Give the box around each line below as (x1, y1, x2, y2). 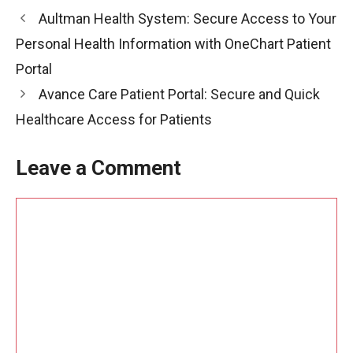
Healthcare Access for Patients (16, 110, 212, 128)
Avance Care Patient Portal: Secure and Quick (38, 85, 320, 102)
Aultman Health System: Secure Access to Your (38, 9, 336, 27)
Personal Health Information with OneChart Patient (16, 35, 331, 52)
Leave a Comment (16, 155, 181, 180)
